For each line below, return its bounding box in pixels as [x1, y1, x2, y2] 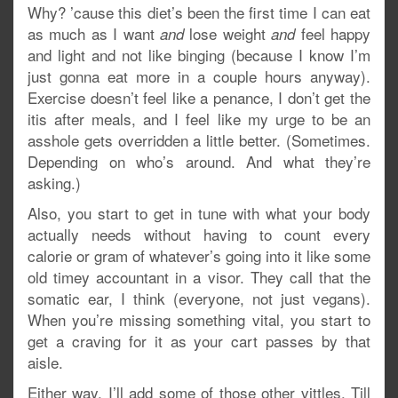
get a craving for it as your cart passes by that [28, 329, 370, 352]
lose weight [184, 21, 272, 44]
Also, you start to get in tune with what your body [28, 201, 370, 224]
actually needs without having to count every [28, 222, 370, 245]
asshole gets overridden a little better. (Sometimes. [28, 128, 370, 151]
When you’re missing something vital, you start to [28, 307, 370, 330]
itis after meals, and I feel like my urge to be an [28, 107, 370, 130]
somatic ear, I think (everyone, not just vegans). [28, 286, 370, 309]
